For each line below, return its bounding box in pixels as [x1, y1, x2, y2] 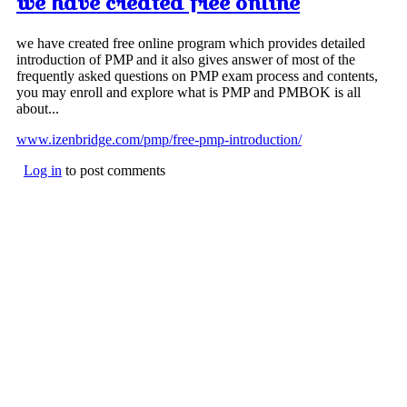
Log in [24, 162, 62, 178]
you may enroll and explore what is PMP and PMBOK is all [16, 84, 361, 100]
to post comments [62, 162, 165, 178]
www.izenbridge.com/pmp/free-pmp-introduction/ [16, 131, 302, 147]
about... [16, 100, 59, 116]
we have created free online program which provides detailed [16, 35, 365, 51]
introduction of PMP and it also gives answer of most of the [16, 51, 355, 67]
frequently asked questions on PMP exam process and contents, [16, 67, 378, 84]
